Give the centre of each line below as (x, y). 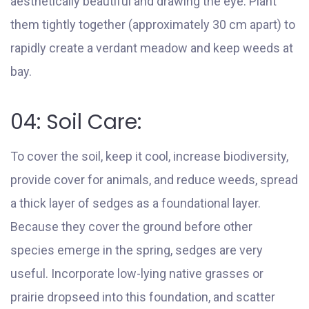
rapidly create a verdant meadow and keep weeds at (152, 48)
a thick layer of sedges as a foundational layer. (136, 203)
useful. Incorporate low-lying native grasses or (137, 273)
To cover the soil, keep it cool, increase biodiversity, (149, 156)
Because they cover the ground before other (131, 226)
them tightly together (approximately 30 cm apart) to (153, 24)
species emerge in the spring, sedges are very (137, 250)
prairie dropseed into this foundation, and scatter (143, 297)
